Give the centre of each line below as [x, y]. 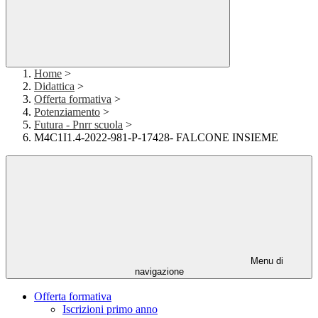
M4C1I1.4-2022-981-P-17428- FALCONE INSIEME [156, 138]
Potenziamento [67, 112]
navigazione [159, 272]
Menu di [265, 261]
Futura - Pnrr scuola [78, 125]
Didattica [54, 87]
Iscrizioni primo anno [110, 309]
